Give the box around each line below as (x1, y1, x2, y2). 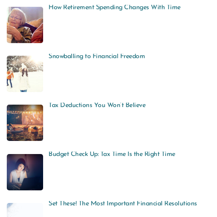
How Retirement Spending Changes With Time (48, 3, 181, 11)
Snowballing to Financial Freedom (48, 52, 145, 60)
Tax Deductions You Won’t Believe (48, 102, 146, 109)
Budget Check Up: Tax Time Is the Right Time (48, 151, 175, 158)
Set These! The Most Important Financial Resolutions (48, 200, 197, 207)
